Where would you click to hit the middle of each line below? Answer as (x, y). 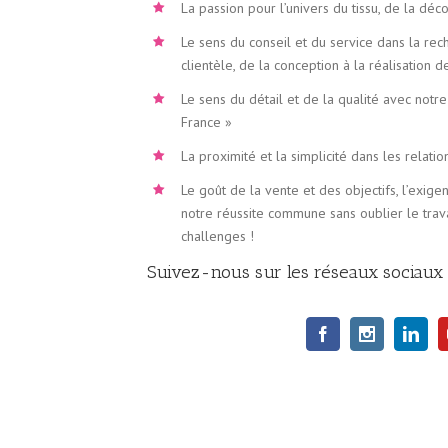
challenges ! (217, 235)
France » (206, 121)
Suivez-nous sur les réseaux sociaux (295, 271)
